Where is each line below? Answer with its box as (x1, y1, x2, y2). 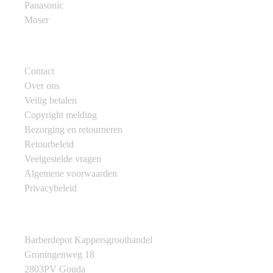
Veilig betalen (24, 95, 77, 106)
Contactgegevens (24, 208, 94, 219)
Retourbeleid (24, 139, 74, 150)
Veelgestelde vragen (24, 154, 101, 165)
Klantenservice (24, 40, 85, 51)
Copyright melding (24, 110, 97, 121)
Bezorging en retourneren (24, 124, 122, 135)
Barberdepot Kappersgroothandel (24, 234, 152, 245)
